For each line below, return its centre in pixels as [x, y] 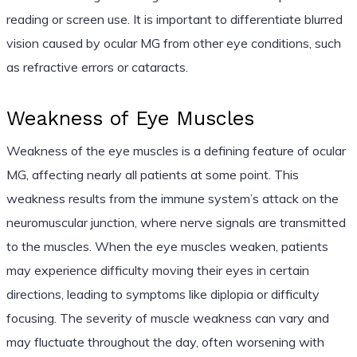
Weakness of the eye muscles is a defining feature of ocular [176, 150]
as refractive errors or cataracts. [97, 67]
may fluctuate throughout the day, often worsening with [165, 341]
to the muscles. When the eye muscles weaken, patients [167, 246]
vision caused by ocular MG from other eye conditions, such [173, 43]
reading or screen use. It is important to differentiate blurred [174, 19]
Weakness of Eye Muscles [130, 118]
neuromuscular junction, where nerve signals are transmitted [176, 222]
